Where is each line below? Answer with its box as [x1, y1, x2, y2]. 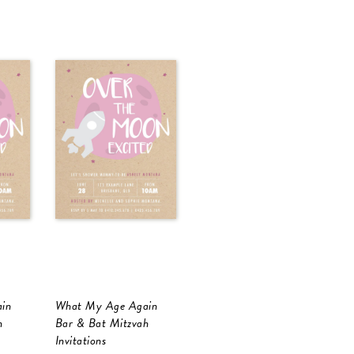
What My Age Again [55, 296, 157, 316]
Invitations [55, 331, 106, 351]
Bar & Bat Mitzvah [55, 314, 149, 333]
